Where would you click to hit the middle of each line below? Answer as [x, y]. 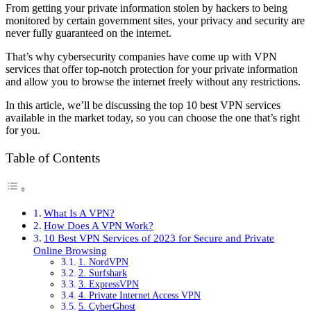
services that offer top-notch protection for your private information [152, 69]
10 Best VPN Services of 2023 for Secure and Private [159, 237]
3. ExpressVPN [108, 284]
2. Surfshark [102, 273]
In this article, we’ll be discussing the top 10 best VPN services [143, 106]
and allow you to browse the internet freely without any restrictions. [153, 82]
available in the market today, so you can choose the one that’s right [153, 118]
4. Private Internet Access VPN [139, 295]
